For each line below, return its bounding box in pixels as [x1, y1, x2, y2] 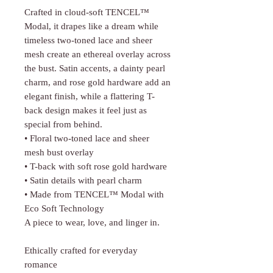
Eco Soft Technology [24, 204, 104, 214]
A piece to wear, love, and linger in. [24, 218, 160, 228]
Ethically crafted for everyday [24, 246, 138, 256]
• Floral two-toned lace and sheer [24, 133, 149, 144]
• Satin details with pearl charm [24, 175, 142, 186]
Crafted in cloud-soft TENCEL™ [24, 7, 149, 18]
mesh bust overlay [24, 147, 94, 158]
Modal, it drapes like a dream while [24, 21, 158, 32]
